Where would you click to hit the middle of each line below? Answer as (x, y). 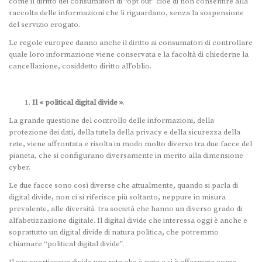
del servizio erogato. (44, 25)
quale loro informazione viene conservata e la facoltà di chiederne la (129, 55)
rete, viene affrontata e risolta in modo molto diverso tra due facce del (130, 144)
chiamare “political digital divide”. (66, 244)
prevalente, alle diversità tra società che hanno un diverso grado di (125, 209)
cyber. (20, 168)
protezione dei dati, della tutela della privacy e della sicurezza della (125, 132)
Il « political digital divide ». (78, 103)
